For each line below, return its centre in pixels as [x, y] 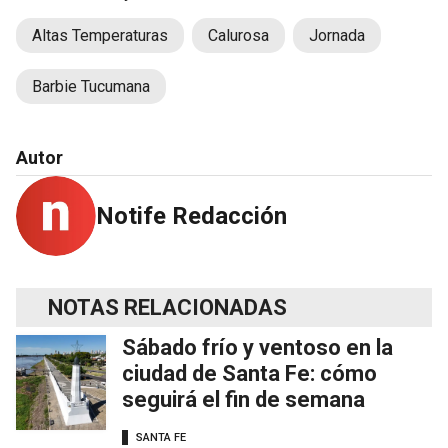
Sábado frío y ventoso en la [257, 348]
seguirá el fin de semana [243, 400]
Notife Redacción [191, 216]
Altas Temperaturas [100, 36]
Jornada [337, 36]
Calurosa [238, 36]
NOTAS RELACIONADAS [167, 308]
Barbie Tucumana [91, 87]
